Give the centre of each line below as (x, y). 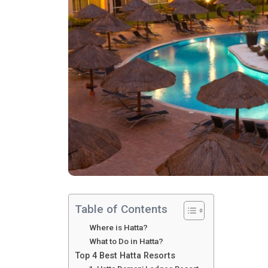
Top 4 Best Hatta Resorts (125, 255)
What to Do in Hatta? (126, 241)
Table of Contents (121, 209)
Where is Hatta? (118, 227)
